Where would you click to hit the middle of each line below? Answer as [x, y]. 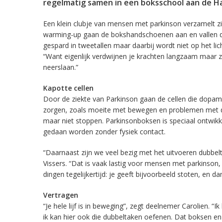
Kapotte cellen [68, 88]
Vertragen [61, 195]
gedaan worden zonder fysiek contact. [104, 132]
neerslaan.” [61, 67]
